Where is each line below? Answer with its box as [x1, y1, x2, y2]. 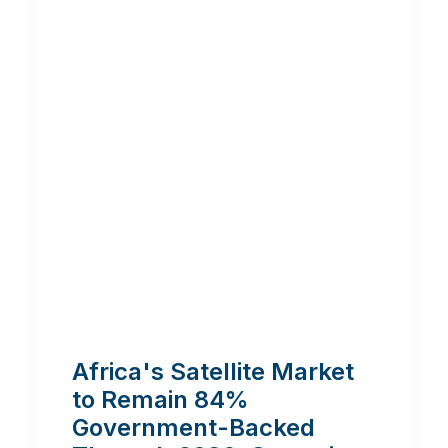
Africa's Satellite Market [72, 357, 354, 386]
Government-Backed [72, 413, 315, 442]
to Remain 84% [72, 385, 249, 414]
